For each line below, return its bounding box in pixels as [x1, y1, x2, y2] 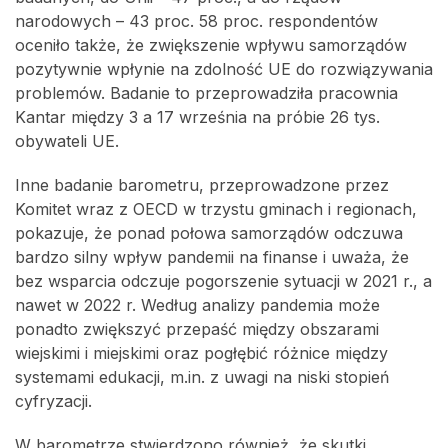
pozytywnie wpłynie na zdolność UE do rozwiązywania [15, 59, 433, 80]
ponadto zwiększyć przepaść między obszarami [15, 319, 379, 340]
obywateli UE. [15, 131, 119, 152]
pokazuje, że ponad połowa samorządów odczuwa [15, 223, 403, 244]
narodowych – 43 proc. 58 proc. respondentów [15, 11, 378, 32]
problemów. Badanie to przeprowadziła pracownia [15, 83, 398, 104]
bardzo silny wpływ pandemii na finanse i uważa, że [15, 247, 409, 268]
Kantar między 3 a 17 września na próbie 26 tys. [15, 107, 380, 128]
